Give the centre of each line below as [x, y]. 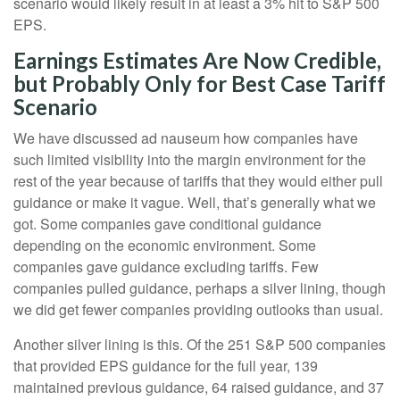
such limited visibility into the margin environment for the [190, 159]
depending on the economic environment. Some [165, 245]
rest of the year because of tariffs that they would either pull [198, 180]
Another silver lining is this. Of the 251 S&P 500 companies [200, 344]
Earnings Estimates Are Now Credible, [197, 60]
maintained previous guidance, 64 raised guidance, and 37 [199, 387]
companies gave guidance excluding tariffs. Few [166, 266]
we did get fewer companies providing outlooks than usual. [198, 309]
